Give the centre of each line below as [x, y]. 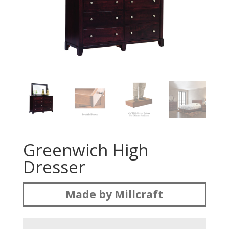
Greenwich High [85, 150]
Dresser [54, 167]
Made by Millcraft [114, 194]
